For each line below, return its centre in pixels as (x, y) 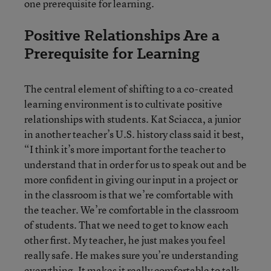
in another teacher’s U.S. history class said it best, (134, 134)
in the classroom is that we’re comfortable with (129, 194)
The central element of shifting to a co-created (129, 89)
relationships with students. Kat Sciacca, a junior (132, 119)
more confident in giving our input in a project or (131, 179)
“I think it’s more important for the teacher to (125, 149)
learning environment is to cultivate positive (123, 104)
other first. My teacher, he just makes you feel (125, 240)
